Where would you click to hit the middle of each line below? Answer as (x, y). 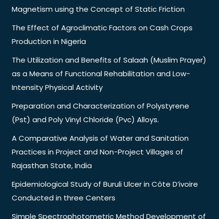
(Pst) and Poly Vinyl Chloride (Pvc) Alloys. (85, 119)
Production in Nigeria (49, 41)
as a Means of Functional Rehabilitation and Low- (101, 73)
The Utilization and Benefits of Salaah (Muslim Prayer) (109, 60)
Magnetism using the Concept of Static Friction (98, 9)
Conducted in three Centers (64, 197)
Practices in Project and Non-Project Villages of (98, 152)
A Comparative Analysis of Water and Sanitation (100, 138)
